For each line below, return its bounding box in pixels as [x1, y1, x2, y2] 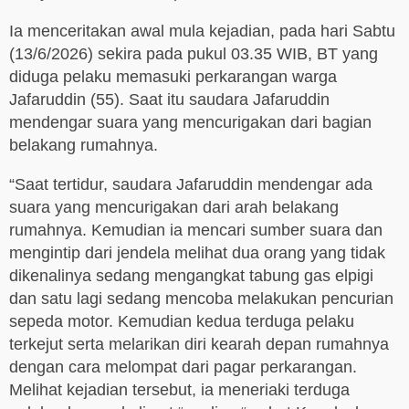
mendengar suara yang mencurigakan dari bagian [9, 113, 372, 132]
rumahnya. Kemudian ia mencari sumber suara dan [9, 221, 383, 240]
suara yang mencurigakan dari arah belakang [9, 198, 339, 217]
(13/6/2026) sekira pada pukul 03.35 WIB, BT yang [9, 45, 378, 64]
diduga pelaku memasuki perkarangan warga [9, 68, 337, 87]
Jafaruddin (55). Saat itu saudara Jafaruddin [9, 90, 330, 110]
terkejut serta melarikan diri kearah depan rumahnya [9, 335, 389, 354]
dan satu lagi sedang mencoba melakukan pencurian [9, 289, 393, 309]
